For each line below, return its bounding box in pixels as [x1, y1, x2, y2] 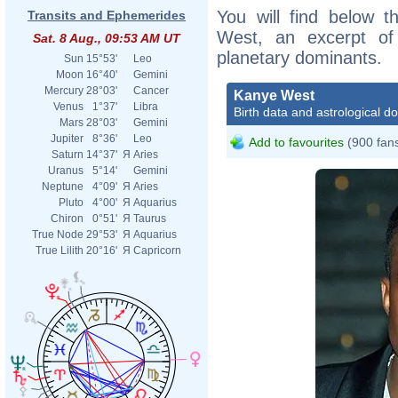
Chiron [51, 212, 84, 225]
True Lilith [36, 244, 84, 257]
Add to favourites [249, 134, 344, 149]
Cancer [133, 84, 169, 97]
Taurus [133, 212, 166, 225]
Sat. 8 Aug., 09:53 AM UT [33, 31, 180, 45]
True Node [32, 228, 84, 241]
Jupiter [51, 132, 84, 145]
